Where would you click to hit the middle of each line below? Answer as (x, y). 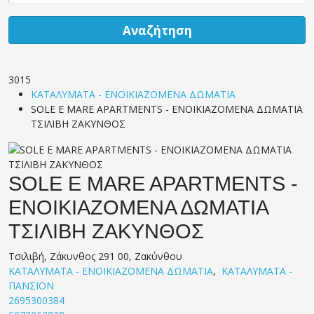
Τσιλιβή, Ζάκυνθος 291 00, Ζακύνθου (95, 256)
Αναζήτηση (157, 30)
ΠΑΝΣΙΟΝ (31, 285)
